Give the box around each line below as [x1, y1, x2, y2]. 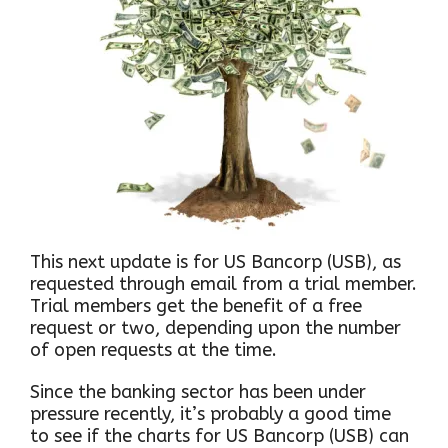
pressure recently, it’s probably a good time [30, 403, 391, 426]
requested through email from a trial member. [30, 273, 417, 296]
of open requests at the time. [30, 339, 277, 362]
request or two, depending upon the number [30, 317, 401, 340]
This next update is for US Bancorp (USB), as [30, 251, 401, 274]
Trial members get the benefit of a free [30, 295, 362, 318]
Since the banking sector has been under [30, 381, 366, 404]
